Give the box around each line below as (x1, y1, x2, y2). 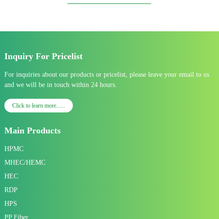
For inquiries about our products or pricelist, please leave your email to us (4, 71, 209, 79)
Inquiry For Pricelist (4, 51, 83, 61)
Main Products (4, 126, 61, 136)
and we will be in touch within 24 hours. (4, 81, 117, 89)
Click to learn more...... (12, 102, 65, 109)
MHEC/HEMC (4, 159, 45, 167)
